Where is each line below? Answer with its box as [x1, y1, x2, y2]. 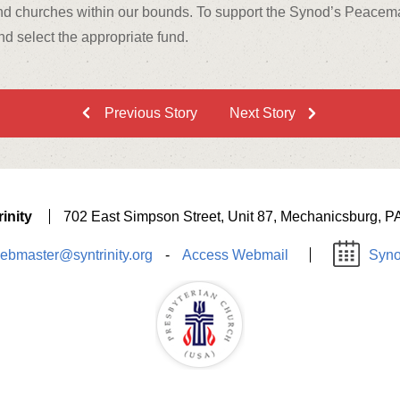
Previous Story [104, 104, 197, 121]
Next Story [229, 104, 296, 121]
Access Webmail [181, 247, 288, 263]
